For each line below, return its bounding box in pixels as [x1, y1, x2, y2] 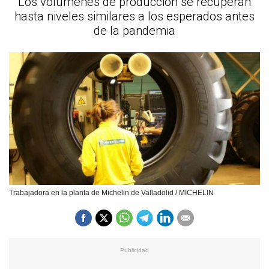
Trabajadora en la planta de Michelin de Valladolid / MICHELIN [9, 188, 214, 197]
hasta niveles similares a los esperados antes [14, 9, 255, 23]
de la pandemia [94, 23, 175, 38]
